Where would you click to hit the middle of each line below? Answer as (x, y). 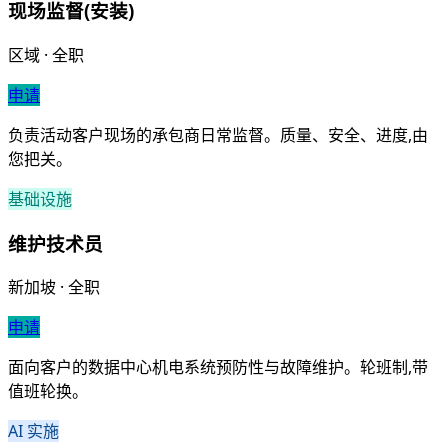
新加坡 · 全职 (54, 287)
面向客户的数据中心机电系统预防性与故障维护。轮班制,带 (218, 367)
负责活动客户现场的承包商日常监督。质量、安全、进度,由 (218, 134)
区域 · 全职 (46, 54)
